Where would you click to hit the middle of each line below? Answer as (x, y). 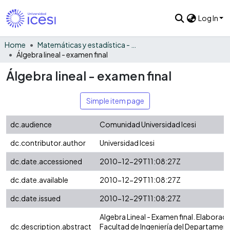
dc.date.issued (35, 198)
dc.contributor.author (48, 143)
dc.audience (31, 124)
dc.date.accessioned (46, 161)
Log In (208, 18)
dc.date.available (39, 180)
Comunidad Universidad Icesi (148, 124)
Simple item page (115, 101)
